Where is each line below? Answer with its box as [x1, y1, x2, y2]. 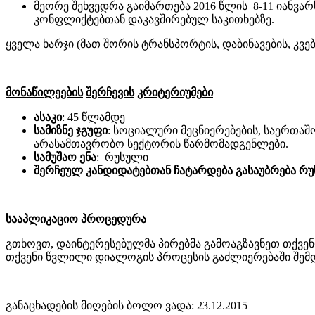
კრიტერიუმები [137, 86, 213, 98]
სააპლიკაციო [6, 212, 78, 225]
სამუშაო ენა [34, 150, 96, 163]
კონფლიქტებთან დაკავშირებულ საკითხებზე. [34, 13, 274, 25]
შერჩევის [86, 86, 134, 98]
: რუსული [96, 150, 148, 163]
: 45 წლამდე [62, 110, 125, 123]
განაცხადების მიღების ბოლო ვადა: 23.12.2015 [6, 299, 247, 311]
